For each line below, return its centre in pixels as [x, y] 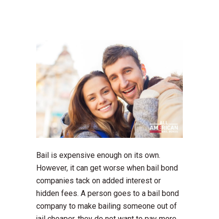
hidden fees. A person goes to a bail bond [108, 194]
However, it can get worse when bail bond [107, 168]
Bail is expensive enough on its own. [98, 155]
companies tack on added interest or [99, 181]
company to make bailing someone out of [107, 206]
